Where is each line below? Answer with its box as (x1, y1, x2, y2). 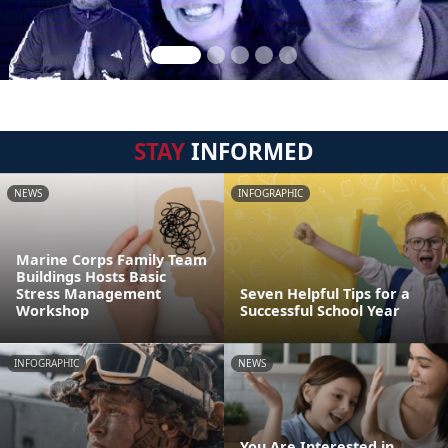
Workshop (16, 301, 89, 320)
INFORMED (185, 136, 314, 167)
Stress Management (16, 284, 161, 303)
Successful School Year (240, 301, 400, 320)
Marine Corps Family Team (16, 250, 207, 269)
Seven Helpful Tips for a (240, 284, 410, 303)
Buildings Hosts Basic (16, 267, 166, 286)
